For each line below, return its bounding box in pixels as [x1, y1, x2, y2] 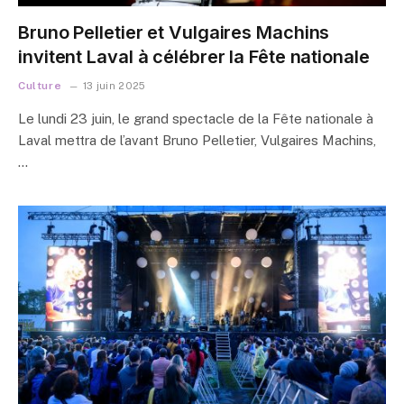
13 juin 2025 [82, 80, 146, 91]
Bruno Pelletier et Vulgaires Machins [18, 22, 330, 43]
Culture [18, 79, 62, 92]
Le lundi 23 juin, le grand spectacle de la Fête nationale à [18, 111, 373, 126]
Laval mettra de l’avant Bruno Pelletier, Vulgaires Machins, [18, 133, 376, 148]
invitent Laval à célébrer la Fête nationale [18, 46, 370, 68]
